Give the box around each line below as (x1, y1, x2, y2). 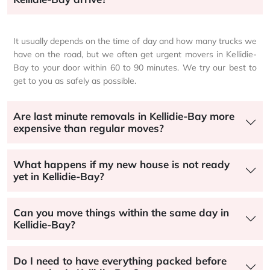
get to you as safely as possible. (13, 75, 136, 86)
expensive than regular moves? (13, 121, 164, 134)
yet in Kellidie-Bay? (13, 169, 104, 183)
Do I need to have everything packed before (13, 254, 227, 267)
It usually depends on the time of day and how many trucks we (13, 35, 257, 46)
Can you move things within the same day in (13, 206, 229, 219)
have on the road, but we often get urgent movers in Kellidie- (13, 48, 257, 60)
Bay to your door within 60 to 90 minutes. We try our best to (13, 61, 257, 73)
